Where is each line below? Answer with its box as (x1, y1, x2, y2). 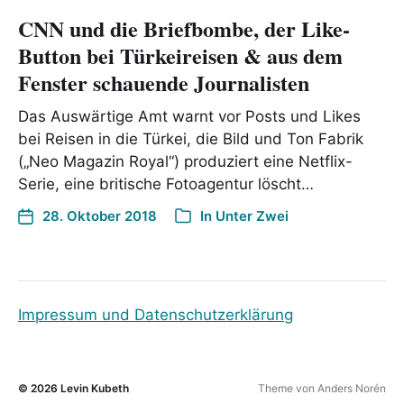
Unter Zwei (216, 207, 289, 225)
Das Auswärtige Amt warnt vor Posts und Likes (18, 106, 361, 125)
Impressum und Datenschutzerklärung (18, 305, 293, 324)
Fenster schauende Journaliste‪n (18, 66, 309, 98)
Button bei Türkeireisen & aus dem (18, 39, 343, 71)
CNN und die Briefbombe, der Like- (18, 12, 350, 44)
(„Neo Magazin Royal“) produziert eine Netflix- (18, 151, 353, 170)
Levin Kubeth (60, 381, 129, 395)
